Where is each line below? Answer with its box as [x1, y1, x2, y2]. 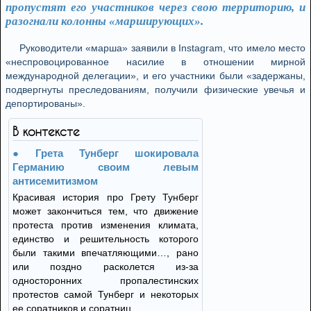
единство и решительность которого [12, 233, 199, 244]
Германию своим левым [12, 161, 199, 173]
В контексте [12, 124, 80, 138]
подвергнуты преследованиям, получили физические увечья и [6, 84, 305, 95]
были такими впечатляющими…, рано [12, 247, 199, 258]
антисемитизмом [12, 175, 98, 187]
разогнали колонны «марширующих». [6, 15, 203, 28]
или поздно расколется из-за [12, 261, 199, 272]
